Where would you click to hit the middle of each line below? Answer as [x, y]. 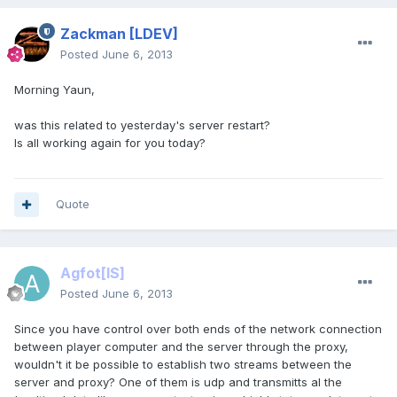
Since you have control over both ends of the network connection [198, 329]
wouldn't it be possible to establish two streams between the [183, 365]
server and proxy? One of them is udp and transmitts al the [178, 382]
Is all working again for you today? [110, 143]
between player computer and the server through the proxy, [181, 347]
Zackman [93, 34]
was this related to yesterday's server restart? [142, 125]
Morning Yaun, [54, 90]
